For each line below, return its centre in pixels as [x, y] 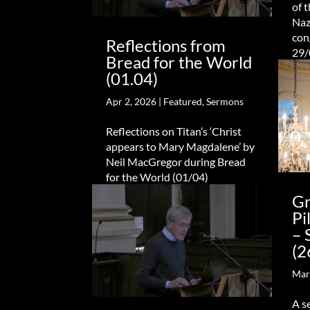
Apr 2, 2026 [131, 102]
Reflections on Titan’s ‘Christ [174, 131]
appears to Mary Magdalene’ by [181, 147]
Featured [183, 102]
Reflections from [166, 46]
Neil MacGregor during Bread [176, 162]
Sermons [225, 102]
